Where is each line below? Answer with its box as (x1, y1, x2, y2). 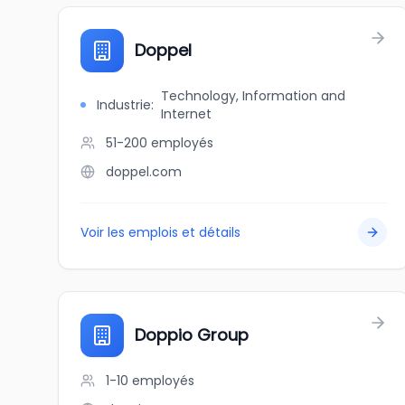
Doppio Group (135, 324, 249, 346)
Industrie (96, 96, 151, 114)
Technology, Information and (160, 87, 345, 105)
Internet (160, 105, 212, 123)
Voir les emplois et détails (80, 223, 240, 241)
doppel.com (106, 163, 182, 181)
